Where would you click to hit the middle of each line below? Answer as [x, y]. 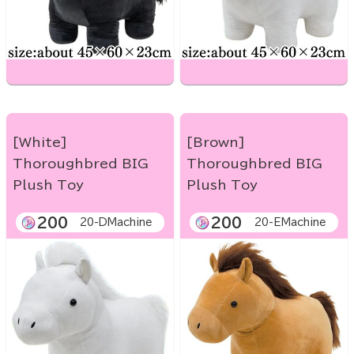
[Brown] [216, 143]
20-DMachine [116, 223]
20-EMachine [290, 223]
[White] [40, 143]
